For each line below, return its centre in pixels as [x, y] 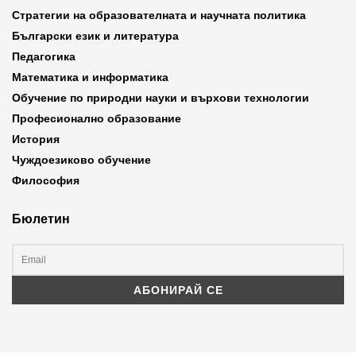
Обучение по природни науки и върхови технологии [161, 98]
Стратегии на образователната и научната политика [159, 15]
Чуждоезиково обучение [81, 160]
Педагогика [44, 57]
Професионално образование [97, 119]
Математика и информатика [90, 77]
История [36, 139]
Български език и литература [95, 36]
